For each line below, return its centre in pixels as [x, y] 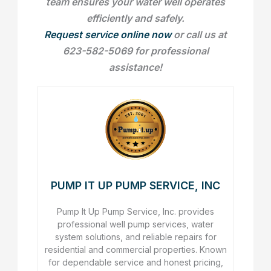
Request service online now [108, 35]
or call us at [199, 35]
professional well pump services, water [135, 224]
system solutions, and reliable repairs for [135, 237]
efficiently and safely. [135, 18]
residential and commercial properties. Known [135, 250]
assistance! [135, 67]
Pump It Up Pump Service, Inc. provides [135, 212]
